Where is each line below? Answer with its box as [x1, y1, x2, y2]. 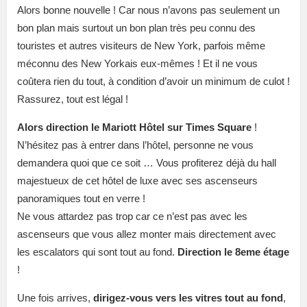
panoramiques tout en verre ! [17, 193, 145, 205]
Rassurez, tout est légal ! [17, 93, 128, 106]
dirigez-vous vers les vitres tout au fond [93, 292, 283, 304]
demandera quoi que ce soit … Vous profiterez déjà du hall [17, 157, 276, 169]
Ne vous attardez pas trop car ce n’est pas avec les [17, 210, 247, 223]
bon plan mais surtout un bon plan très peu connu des [17, 22, 256, 34]
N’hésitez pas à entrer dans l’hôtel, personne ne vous [17, 139, 254, 151]
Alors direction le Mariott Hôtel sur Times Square [17, 121, 251, 134]
